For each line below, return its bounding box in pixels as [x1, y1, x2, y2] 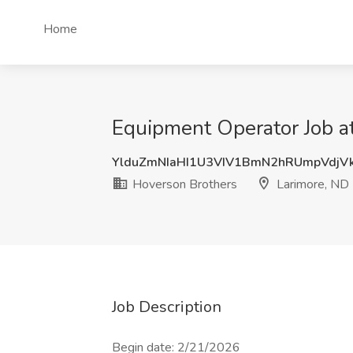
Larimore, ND [273, 176, 349, 193]
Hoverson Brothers [129, 176, 237, 193]
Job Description [112, 296, 221, 318]
